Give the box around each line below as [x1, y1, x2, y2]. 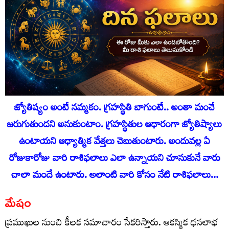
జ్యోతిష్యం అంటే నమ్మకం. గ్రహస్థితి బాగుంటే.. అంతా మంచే [14, 99, 215, 120]
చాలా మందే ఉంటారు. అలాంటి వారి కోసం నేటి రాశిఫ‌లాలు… [11, 167, 218, 187]
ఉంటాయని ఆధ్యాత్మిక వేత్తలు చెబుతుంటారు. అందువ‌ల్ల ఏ [19, 133, 210, 153]
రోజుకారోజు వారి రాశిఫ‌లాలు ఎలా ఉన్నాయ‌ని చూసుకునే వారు [9, 150, 220, 170]
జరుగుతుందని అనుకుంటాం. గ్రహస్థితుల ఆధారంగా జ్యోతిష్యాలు [7, 116, 222, 136]
